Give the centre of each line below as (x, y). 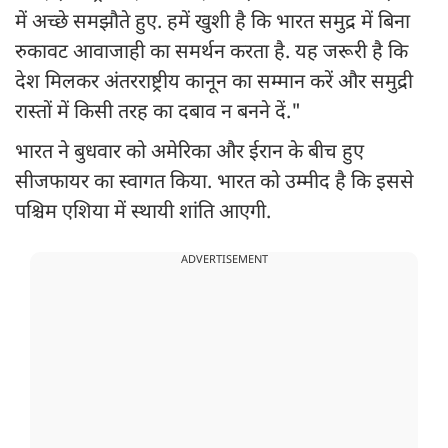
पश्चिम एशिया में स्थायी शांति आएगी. (143, 213)
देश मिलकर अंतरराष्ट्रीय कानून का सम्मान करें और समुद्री (214, 83)
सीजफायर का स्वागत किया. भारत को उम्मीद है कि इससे (214, 183)
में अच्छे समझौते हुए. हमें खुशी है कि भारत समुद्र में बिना (212, 23)
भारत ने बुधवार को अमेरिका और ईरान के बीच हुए (189, 153)
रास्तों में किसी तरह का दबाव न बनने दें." (158, 113)
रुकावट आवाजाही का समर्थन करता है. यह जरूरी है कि (211, 53)
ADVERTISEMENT (224, 260)
